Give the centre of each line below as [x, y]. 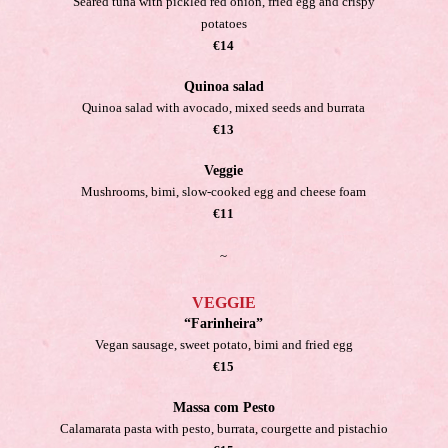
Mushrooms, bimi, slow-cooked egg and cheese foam [224, 191]
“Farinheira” [224, 323]
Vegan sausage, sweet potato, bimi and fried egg [223, 344]
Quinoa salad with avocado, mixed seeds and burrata [224, 107]
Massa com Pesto [223, 407]
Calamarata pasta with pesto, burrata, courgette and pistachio [223, 428]
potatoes [223, 23]
